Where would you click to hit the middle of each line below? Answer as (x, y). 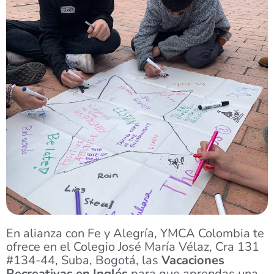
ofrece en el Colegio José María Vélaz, (109, 246)
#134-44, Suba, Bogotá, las (84, 260)
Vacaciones (193, 260)
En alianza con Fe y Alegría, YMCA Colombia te (135, 233)
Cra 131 (237, 246)
